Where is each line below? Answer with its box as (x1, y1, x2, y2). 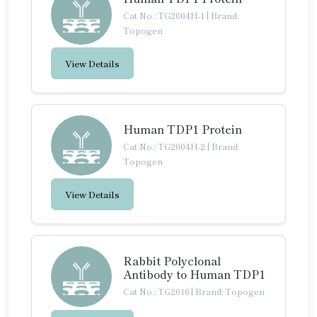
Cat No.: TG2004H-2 (123, 140, 207, 153)
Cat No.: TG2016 (123, 285, 191, 298)
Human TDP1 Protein (123, 120, 242, 138)
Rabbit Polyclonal (123, 252, 221, 270)
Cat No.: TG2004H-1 (123, 8, 207, 21)
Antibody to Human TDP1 (123, 265, 265, 283)
